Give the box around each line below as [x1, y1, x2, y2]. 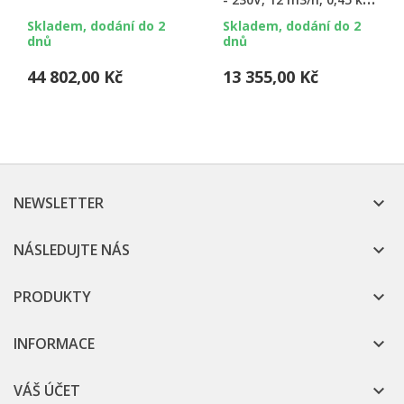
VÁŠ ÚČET [14, 381, 80, 401]
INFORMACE [14, 334, 95, 354]
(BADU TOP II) [222, 10, 306, 28]
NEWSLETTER [14, 193, 104, 214]
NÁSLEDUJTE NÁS [14, 240, 130, 261]
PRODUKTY [14, 287, 91, 308]
